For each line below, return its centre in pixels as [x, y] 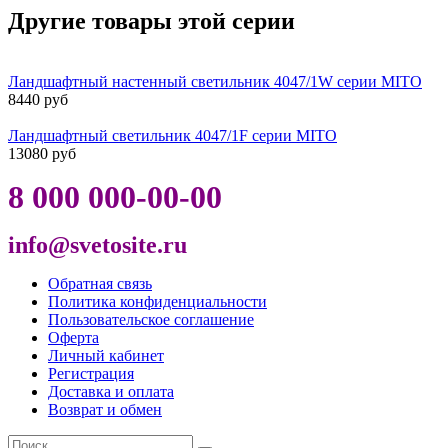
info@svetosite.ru [97, 244]
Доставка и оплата [111, 391]
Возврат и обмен [105, 409]
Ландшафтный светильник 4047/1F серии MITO [172, 135]
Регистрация [91, 373]
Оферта [73, 337]
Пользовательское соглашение [151, 319]
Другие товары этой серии [151, 20]
